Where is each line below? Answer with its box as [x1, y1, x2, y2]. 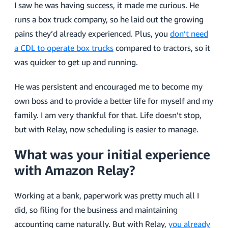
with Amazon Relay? [14, 162, 135, 178]
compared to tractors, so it [113, 43, 210, 53]
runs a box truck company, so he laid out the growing [14, 14, 204, 24]
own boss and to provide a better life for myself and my [14, 96, 213, 106]
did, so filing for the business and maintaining [14, 205, 178, 215]
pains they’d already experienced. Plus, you [14, 28, 170, 39]
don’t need [170, 28, 208, 39]
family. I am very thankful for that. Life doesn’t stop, [14, 110, 202, 120]
